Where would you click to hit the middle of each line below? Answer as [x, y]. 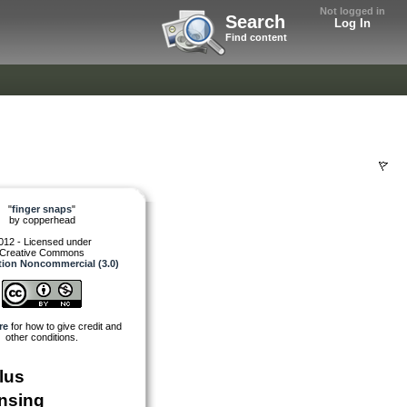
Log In [352, 23]
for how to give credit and [65, 326]
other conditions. [42, 337]
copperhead [49, 219]
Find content [256, 37]
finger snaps [42, 208]
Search [255, 22]
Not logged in [352, 11]
